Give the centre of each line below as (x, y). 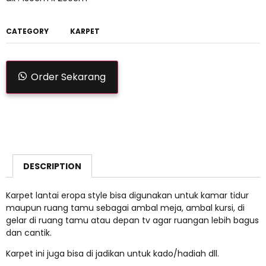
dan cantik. (29, 232)
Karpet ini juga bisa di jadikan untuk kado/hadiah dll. (113, 254)
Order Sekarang (68, 77)
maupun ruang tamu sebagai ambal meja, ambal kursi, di (125, 208)
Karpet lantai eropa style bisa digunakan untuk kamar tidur (127, 195)
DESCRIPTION (52, 166)
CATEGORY (27, 31)
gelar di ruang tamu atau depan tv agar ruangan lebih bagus (132, 220)
